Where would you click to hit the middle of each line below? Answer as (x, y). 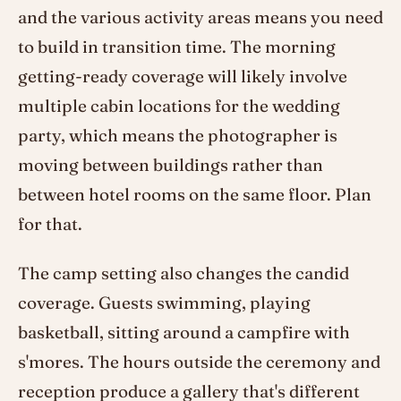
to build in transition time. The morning (177, 47)
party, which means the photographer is (178, 136)
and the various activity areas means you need (200, 17)
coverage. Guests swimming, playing (164, 303)
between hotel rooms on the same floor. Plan (195, 195)
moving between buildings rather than (171, 165)
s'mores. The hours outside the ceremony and (199, 362)
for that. (50, 224)
